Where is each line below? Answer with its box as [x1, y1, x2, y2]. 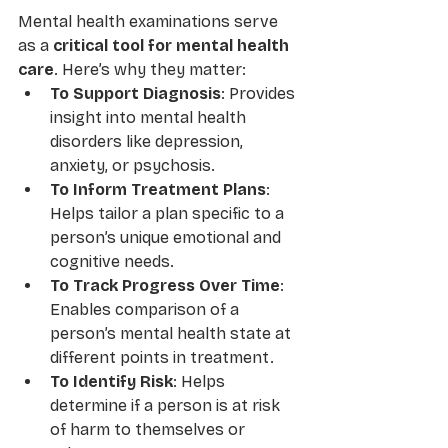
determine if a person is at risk [50, 395, 284, 415]
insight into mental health [50, 107, 250, 127]
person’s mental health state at [50, 323, 295, 343]
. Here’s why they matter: [54, 59, 246, 79]
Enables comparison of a [50, 299, 243, 319]
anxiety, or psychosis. [50, 155, 215, 175]
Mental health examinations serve [18, 11, 282, 31]
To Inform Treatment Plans [50, 179, 266, 199]
